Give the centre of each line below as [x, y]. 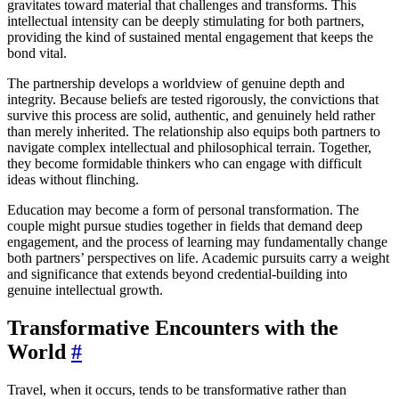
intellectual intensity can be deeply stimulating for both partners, [186, 20]
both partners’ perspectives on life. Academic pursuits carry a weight [198, 257]
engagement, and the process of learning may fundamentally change [197, 241]
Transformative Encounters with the [173, 327]
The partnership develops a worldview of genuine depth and [176, 83]
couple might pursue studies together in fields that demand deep [185, 225]
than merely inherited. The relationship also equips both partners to [194, 131]
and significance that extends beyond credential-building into [177, 273]
